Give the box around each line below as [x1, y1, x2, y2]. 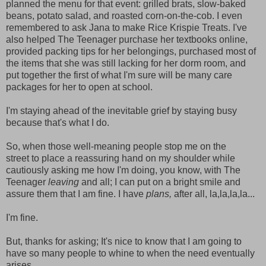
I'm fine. [6, 212, 38, 223]
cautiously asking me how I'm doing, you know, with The [6, 164, 240, 175]
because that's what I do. [6, 117, 109, 128]
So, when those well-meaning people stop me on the [6, 141, 226, 151]
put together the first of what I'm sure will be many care [6, 69, 232, 80]
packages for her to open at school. [6, 81, 153, 92]
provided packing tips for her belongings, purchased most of [6, 46, 256, 56]
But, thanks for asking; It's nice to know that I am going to [6, 236, 242, 246]
